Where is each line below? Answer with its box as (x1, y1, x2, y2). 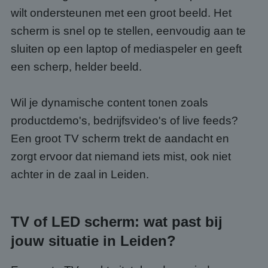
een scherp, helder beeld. (11, 60, 142, 73)
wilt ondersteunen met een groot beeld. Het (11, 7, 232, 19)
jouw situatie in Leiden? (11, 233, 176, 249)
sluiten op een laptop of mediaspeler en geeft (11, 42, 242, 55)
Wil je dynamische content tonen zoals (11, 96, 208, 109)
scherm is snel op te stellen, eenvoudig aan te (11, 25, 246, 37)
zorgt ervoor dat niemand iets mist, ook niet (11, 150, 231, 163)
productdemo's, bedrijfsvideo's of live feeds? (11, 114, 238, 127)
